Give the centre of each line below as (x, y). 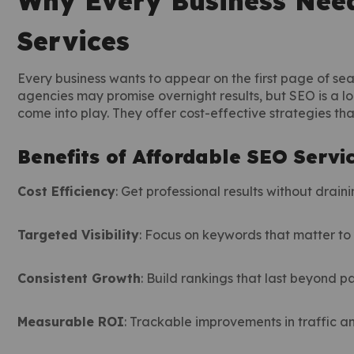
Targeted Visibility (78, 235)
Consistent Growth (79, 278)
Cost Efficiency (66, 191)
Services (73, 41)
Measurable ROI (71, 322)
